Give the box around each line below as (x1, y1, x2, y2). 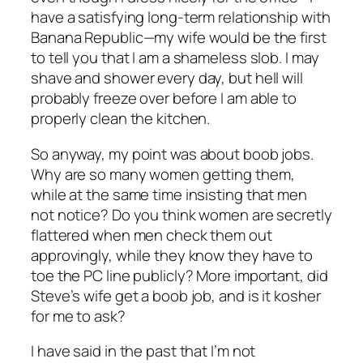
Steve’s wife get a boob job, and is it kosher (31, 284, 321, 306)
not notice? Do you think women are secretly (31, 203, 332, 225)
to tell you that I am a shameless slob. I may (31, 47, 319, 69)
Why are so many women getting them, (31, 163, 295, 185)
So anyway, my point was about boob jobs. (31, 143, 314, 164)
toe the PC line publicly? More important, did (31, 264, 328, 286)
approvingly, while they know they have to (31, 244, 313, 266)
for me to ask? (31, 305, 126, 327)
